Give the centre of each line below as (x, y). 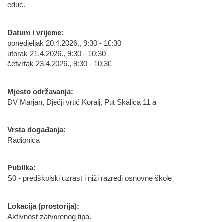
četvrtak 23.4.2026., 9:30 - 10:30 (59, 64)
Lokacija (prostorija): (43, 206)
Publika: (22, 168)
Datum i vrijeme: (36, 33)
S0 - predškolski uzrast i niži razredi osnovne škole (90, 178)
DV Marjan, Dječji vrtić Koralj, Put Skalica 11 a (82, 102)
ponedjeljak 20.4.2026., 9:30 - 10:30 (64, 43)
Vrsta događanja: (37, 130)
